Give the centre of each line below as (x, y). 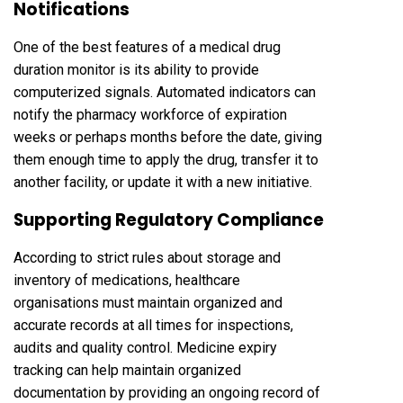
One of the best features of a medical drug (147, 47)
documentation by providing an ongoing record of (167, 392)
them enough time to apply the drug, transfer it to (166, 159)
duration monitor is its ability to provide (136, 69)
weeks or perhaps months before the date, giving (168, 137)
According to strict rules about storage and (147, 257)
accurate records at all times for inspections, (153, 325)
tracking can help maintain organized (127, 370)
